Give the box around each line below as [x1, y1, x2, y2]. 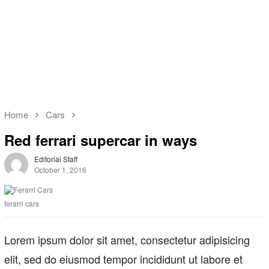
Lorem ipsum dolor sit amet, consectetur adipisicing [4, 232, 250, 248]
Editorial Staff [34, 154, 77, 165]
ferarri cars [4, 198, 39, 209]
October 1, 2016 [34, 165, 86, 175]
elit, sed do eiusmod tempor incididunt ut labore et [4, 251, 243, 267]
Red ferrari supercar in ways [4, 130, 197, 151]
